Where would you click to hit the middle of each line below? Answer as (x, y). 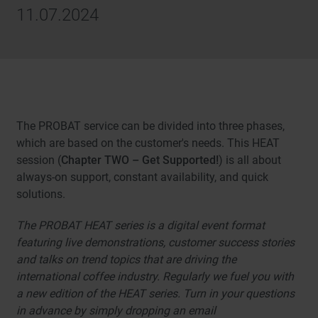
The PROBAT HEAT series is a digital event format (141, 226)
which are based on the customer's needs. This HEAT (148, 143)
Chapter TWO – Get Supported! (140, 160)
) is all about (250, 160)
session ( (39, 160)
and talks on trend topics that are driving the (127, 260)
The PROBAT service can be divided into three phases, (151, 126)
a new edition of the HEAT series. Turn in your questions (156, 294)
